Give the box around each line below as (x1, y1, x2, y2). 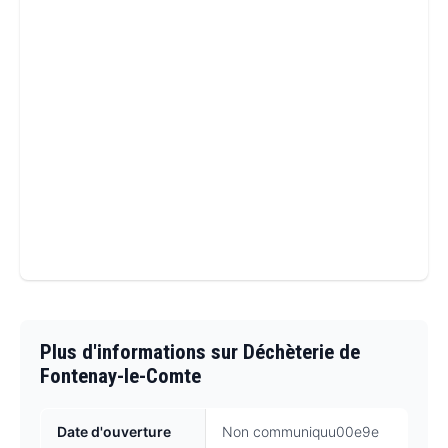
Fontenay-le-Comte (40, 364, 201, 389)
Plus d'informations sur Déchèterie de (40, 340, 360, 365)
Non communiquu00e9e (222, 423, 379, 441)
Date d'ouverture (57, 423, 171, 441)
